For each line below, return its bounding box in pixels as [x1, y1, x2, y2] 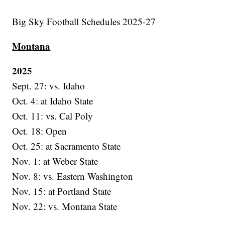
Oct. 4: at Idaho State [12, 94, 93, 107]
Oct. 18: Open [12, 125, 67, 138]
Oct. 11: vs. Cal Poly [12, 109, 93, 123]
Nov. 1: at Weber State [12, 155, 98, 168]
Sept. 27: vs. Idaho [12, 79, 85, 92]
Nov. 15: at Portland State [12, 185, 111, 198]
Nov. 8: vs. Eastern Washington [12, 170, 134, 183]
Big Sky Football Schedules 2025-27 [12, 15, 156, 28]
